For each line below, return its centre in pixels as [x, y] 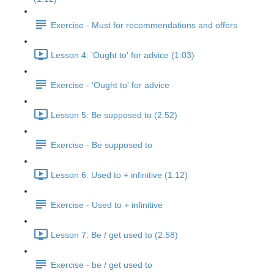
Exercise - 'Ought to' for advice [110, 85]
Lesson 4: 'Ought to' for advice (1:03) [123, 55]
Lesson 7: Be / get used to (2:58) [114, 235]
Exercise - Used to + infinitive [107, 205]
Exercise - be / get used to [102, 265]
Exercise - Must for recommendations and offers [144, 25]
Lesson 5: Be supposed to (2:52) [114, 115]
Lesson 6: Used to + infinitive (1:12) [119, 175]
